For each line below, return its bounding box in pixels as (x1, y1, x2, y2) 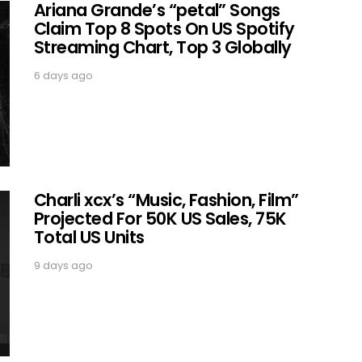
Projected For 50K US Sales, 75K (34, 207, 287, 230)
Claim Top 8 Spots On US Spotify (34, 17, 295, 40)
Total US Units (34, 225, 145, 249)
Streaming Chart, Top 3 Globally (34, 36, 292, 59)
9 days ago (34, 258, 93, 273)
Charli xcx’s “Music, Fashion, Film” (34, 188, 299, 212)
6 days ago (34, 68, 93, 83)
